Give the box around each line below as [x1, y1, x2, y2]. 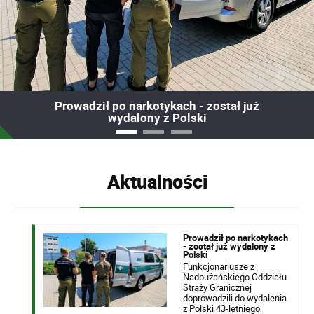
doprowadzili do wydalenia [182, 291, 287, 304]
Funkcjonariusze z [182, 259, 254, 273]
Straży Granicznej [182, 280, 252, 294]
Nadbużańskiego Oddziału [182, 270, 287, 283]
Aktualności [107, 168, 207, 194]
